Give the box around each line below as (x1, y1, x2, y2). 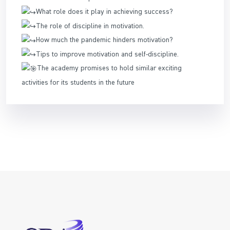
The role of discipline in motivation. (36, 21, 144, 30)
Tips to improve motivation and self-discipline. (36, 49, 179, 59)
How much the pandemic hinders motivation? (36, 35, 173, 45)
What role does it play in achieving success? (36, 7, 173, 16)
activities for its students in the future (22, 77, 135, 87)
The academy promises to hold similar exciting (37, 63, 182, 73)
